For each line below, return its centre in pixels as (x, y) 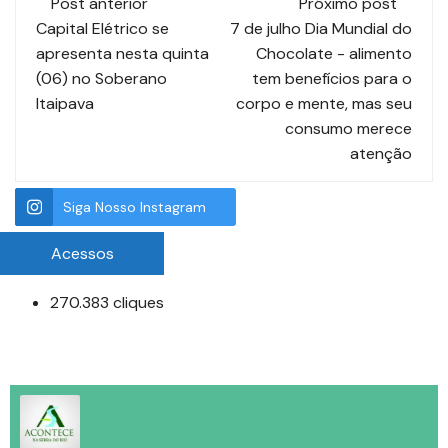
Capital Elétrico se (102, 29)
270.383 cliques (107, 303)
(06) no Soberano (101, 79)
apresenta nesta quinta (122, 54)
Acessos (82, 254)
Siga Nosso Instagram (134, 207)
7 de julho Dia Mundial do (321, 29)
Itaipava (65, 104)
